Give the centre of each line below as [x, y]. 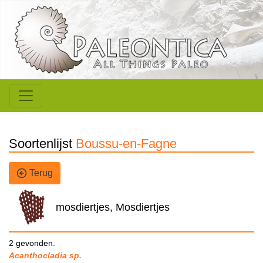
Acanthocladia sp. [45, 256]
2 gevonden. [32, 243]
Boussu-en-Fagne [126, 144]
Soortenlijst [42, 144]
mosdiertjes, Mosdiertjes [113, 208]
